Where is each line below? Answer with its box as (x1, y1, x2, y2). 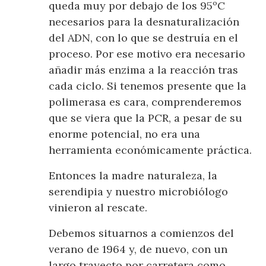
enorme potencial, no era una (49, 126, 201, 141)
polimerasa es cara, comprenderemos (49, 94, 242, 109)
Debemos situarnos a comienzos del (49, 226, 235, 240)
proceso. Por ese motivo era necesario (49, 46, 246, 61)
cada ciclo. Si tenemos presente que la (49, 78, 247, 93)
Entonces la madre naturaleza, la (49, 168, 218, 182)
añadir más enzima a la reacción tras (49, 62, 239, 77)
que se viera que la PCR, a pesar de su (49, 110, 243, 125)
